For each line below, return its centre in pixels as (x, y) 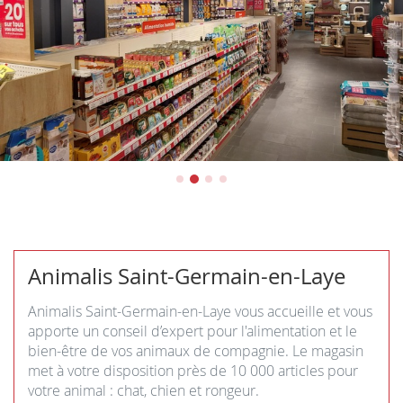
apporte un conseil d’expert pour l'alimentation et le (193, 331)
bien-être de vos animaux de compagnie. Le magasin (196, 350)
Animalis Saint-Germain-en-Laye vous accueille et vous (200, 311)
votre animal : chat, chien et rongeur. (143, 390)
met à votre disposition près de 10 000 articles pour (193, 370)
